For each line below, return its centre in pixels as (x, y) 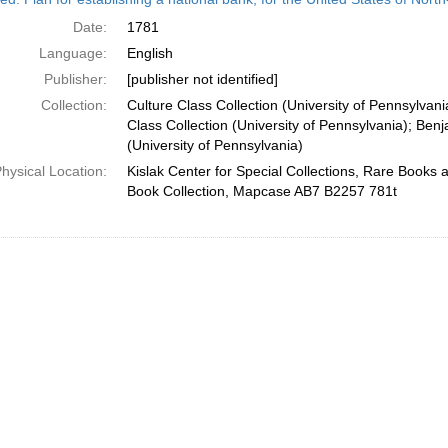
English (149, 53)
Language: (72, 53)
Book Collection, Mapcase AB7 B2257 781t (261, 191)
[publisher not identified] (202, 79)
